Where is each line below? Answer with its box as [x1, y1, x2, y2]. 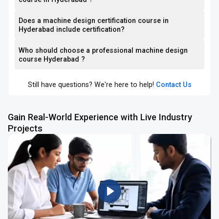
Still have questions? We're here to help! [27, 80, 154, 88]
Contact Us [155, 80, 192, 88]
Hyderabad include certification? [56, 25, 125, 33]
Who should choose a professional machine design [19, 46, 188, 54]
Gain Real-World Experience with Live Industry [8, 112, 193, 123]
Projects [8, 123, 43, 134]
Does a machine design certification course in [19, 16, 169, 24]
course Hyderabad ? [19, 55, 86, 63]
